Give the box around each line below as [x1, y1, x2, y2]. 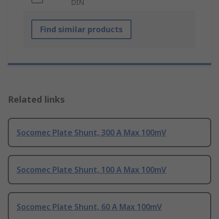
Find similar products [40, 24, 123, 35]
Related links [8, 93, 65, 106]
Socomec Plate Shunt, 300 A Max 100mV [17, 127, 166, 138]
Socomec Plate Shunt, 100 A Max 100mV [17, 164, 166, 175]
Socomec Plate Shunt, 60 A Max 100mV [17, 201, 162, 213]
